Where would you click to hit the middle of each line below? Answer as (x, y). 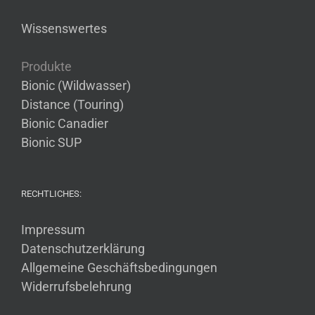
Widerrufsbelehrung (76, 286)
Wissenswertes (64, 28)
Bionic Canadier (65, 123)
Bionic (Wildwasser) (76, 85)
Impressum (53, 229)
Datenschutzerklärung (83, 248)
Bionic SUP (51, 142)
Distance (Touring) (72, 104)
